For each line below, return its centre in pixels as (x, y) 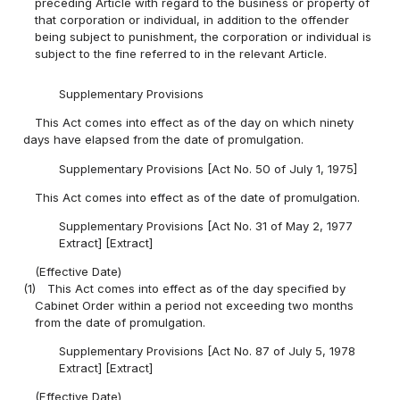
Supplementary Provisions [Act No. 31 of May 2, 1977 (205, 225)
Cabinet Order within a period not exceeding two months (195, 305)
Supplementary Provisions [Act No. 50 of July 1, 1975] (208, 168)
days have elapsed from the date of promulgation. (164, 140)
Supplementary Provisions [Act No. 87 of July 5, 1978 (207, 351)
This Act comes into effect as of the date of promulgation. (198, 197)
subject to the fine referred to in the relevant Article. (181, 53)
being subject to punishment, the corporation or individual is (204, 36)
